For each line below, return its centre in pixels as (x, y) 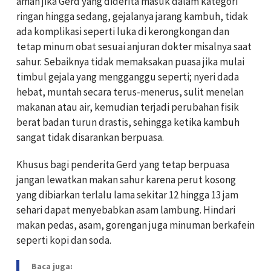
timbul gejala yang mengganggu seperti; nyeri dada (128, 77)
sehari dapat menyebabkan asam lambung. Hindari (126, 210)
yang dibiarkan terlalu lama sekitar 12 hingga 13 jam (127, 195)
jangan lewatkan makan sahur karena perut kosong (126, 180)
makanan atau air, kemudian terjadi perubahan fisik (128, 107)
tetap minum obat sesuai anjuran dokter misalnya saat (134, 47)
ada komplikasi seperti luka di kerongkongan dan (123, 32)
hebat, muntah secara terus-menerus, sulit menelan (130, 92)
